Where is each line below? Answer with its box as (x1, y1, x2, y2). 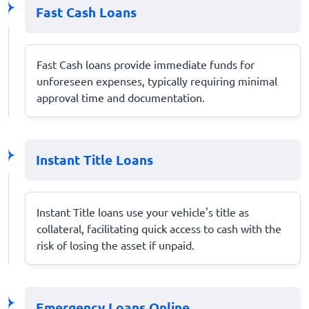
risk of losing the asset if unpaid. (37, 237, 195, 252)
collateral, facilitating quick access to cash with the (37, 221, 281, 235)
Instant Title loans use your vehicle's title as (37, 204, 249, 219)
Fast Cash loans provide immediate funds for (37, 57, 255, 71)
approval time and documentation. (37, 90, 205, 104)
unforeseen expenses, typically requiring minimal (37, 73, 277, 88)
